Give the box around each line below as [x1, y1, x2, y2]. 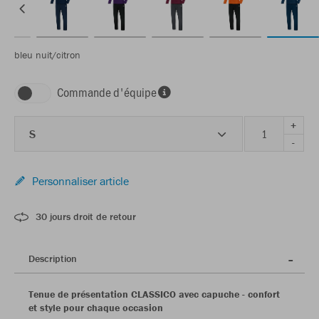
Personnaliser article [32, 174, 129, 188]
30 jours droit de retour [36, 210, 136, 223]
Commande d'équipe [57, 83, 157, 100]
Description [28, 252, 77, 265]
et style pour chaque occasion [28, 301, 163, 314]
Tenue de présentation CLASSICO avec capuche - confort [28, 288, 280, 300]
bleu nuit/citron [14, 48, 80, 61]
